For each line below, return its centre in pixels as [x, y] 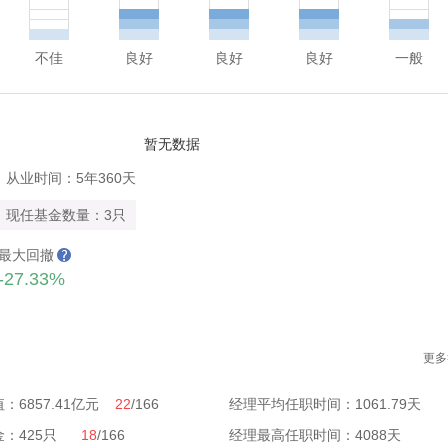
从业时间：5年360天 [71, 178]
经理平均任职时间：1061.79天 [325, 404]
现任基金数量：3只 [66, 215]
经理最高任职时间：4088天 [315, 435]
